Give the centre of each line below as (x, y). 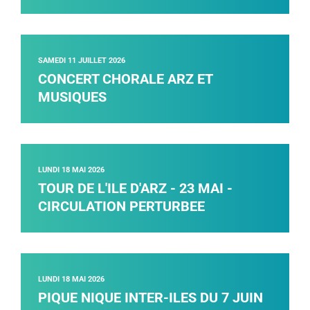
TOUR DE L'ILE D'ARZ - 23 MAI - (135, 189)
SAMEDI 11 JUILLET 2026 (82, 61)
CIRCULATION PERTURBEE (121, 207)
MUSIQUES (72, 97)
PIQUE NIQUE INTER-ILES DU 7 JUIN (151, 298)
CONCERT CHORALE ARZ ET (125, 79)
